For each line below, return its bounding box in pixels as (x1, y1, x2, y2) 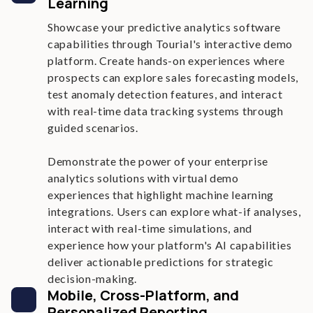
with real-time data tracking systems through (48, 104, 284, 117)
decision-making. (48, 272, 138, 285)
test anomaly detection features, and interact (48, 87, 283, 101)
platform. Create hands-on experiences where (48, 54, 286, 67)
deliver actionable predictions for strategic (48, 255, 274, 268)
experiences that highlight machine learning (48, 188, 275, 201)
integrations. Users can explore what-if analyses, (48, 205, 301, 218)
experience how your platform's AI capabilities (48, 238, 292, 252)
